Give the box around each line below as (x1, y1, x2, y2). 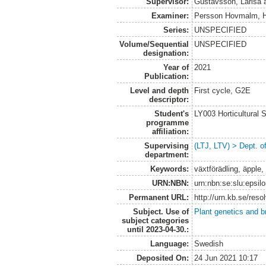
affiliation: (151, 126, 189, 136)
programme (145, 118, 189, 127)
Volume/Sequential (119, 39, 189, 49)
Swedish (194, 239, 224, 248)
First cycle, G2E (194, 85, 251, 95)
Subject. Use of (132, 207, 189, 216)
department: (144, 150, 189, 159)
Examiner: (151, 11, 189, 20)
